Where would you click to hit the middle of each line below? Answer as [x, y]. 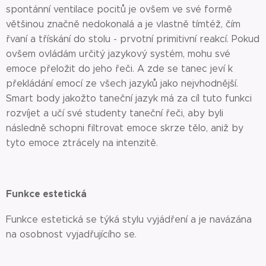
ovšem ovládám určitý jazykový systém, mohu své [118, 54]
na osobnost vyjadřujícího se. [73, 234]
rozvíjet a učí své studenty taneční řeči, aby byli [115, 113]
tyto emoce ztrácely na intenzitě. [82, 143]
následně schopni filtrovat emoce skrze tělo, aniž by [125, 128]
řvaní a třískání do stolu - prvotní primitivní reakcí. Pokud [133, 39]
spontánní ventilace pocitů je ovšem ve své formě [119, 9]
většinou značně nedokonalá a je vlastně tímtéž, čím [123, 24]
